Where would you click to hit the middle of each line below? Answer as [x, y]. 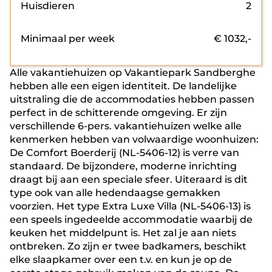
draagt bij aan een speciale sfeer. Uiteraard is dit [129, 179]
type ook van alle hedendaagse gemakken [115, 193]
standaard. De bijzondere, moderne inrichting [123, 166]
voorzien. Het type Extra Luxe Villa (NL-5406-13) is [130, 206]
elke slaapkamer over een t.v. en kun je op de [121, 260]
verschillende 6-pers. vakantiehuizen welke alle [126, 126]
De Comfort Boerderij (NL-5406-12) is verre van [124, 153]
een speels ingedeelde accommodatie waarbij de [131, 219]
